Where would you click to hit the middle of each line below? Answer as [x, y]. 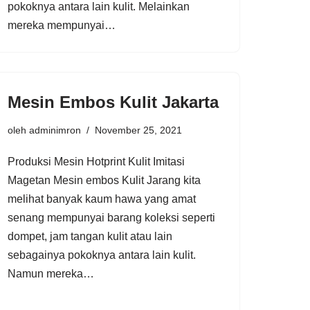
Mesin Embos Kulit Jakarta [113, 102]
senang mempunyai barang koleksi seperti [111, 217]
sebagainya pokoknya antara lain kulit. [102, 255]
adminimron [55, 130]
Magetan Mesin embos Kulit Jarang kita [104, 180]
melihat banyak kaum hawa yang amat [102, 199]
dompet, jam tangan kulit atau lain [90, 236]
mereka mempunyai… [63, 25]
